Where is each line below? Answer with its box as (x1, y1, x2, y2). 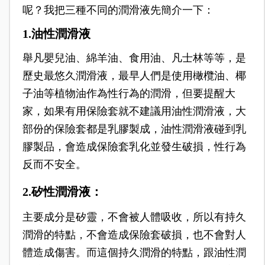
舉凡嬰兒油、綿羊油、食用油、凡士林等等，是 (22, 52, 246, 64)
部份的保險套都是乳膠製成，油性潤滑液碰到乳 (22, 123, 246, 135)
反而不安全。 (22, 159, 86, 171)
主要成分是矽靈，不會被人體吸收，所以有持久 (22, 211, 246, 224)
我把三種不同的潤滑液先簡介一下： (43, 4, 214, 17)
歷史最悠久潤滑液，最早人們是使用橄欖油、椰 (22, 70, 246, 82)
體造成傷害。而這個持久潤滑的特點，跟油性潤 (22, 247, 246, 259)
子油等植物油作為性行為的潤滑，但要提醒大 (22, 88, 235, 100)
